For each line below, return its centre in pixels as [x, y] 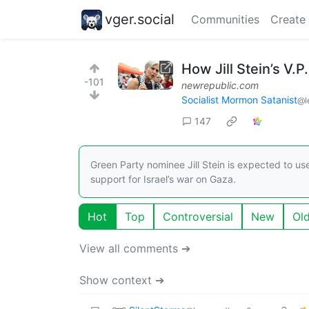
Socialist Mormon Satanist [239, 100]
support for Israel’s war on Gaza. [163, 179]
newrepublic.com [220, 85]
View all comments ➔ [135, 248]
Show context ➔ [122, 280]
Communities [225, 19]
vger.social [140, 19]
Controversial [198, 216]
